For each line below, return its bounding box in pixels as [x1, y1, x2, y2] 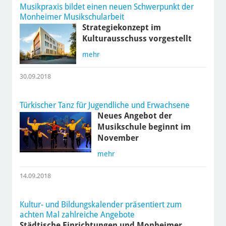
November [97, 133, 139, 143]
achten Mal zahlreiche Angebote [19, 210, 135, 220]
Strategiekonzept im [82, 23, 161, 33]
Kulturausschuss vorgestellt [82, 34, 192, 44]
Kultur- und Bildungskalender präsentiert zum [19, 200, 182, 210]
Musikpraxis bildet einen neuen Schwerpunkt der [19, 2, 194, 12]
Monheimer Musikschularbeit [19, 12, 124, 22]
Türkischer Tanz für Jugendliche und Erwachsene [19, 100, 190, 110]
